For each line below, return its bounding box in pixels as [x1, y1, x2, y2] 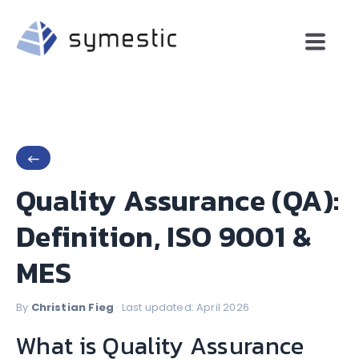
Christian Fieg [30, 300, 115, 316]
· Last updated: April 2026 [114, 300, 249, 316]
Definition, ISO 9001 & [16, 215, 312, 259]
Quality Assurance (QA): [16, 179, 340, 223]
